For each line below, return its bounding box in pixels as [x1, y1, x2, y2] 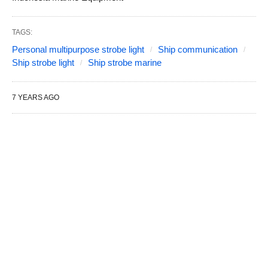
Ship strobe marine [88, 57, 162, 68]
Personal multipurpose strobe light [12, 44, 144, 54]
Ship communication [158, 44, 237, 54]
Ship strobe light [12, 57, 74, 68]
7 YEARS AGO [12, 93, 59, 102]
